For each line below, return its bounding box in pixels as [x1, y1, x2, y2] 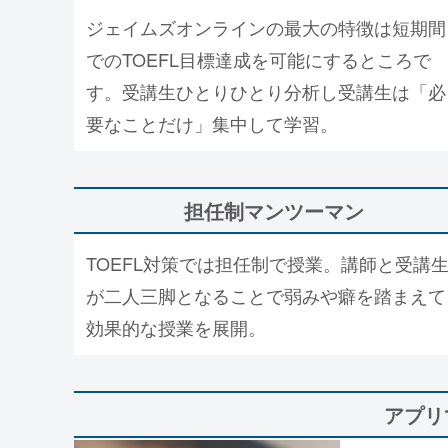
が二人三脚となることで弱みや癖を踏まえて [86, 282, 446, 309]
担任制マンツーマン [184, 195, 364, 225]
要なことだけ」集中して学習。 [86, 110, 338, 137]
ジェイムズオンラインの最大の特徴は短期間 [86, 14, 446, 41]
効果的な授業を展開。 [86, 314, 266, 341]
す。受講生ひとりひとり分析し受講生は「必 [86, 78, 446, 105]
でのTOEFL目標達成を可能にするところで [86, 46, 431, 73]
